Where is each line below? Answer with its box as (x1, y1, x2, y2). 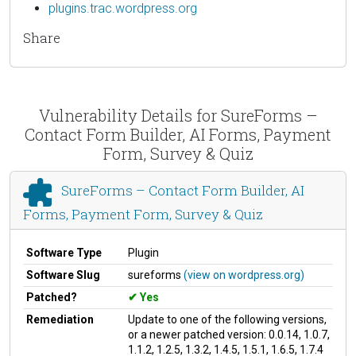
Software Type (26, 246, 102, 259)
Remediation (26, 312, 94, 326)
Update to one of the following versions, (128, 312, 327, 326)
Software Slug (26, 268, 100, 281)
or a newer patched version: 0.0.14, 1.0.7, (128, 327, 330, 341)
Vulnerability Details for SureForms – (38, 104, 318, 126)
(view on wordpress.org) (184, 268, 304, 281)
